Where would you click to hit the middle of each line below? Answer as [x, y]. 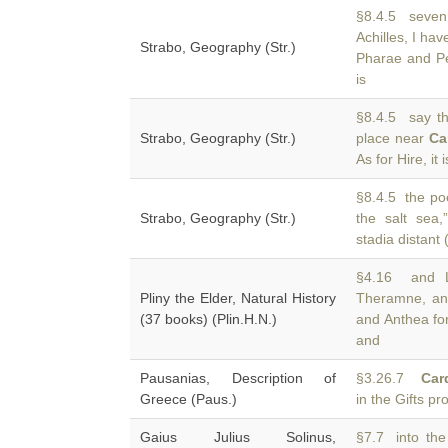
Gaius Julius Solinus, [238, 437]
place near [393, 138]
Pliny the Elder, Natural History [238, 298]
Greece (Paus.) [188, 399]
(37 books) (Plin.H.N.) [208, 319]
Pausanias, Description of [238, 378]
